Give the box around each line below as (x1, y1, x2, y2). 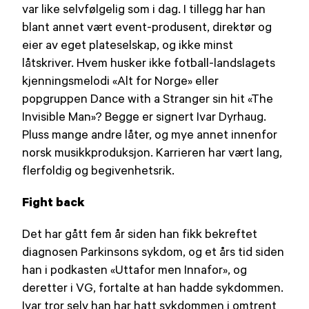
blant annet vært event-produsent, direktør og (22, 18, 272, 34)
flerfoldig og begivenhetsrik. (22, 161, 175, 177)
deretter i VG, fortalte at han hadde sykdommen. (22, 279, 284, 295)
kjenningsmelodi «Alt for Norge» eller (22, 72, 219, 88)
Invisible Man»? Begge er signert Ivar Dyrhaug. (22, 108, 267, 123)
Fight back (22, 192, 86, 210)
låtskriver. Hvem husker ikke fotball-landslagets (22, 54, 276, 70)
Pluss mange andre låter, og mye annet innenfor (22, 126, 278, 141)
